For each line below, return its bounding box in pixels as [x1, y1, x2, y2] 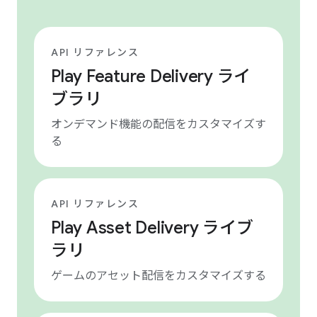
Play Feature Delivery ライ [51, 66, 250, 87]
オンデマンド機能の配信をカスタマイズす [51, 117, 266, 132]
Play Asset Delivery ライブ [51, 217, 253, 238]
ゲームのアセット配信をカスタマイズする [51, 269, 266, 283]
